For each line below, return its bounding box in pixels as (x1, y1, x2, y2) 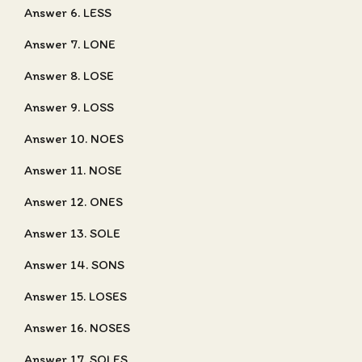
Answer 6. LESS (24, 5, 112, 20)
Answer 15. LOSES (24, 288, 127, 304)
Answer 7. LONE (24, 36, 116, 52)
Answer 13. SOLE (24, 225, 120, 241)
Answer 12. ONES (24, 194, 123, 209)
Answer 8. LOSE (24, 68, 114, 83)
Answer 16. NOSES (24, 320, 130, 335)
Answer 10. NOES (24, 131, 124, 146)
